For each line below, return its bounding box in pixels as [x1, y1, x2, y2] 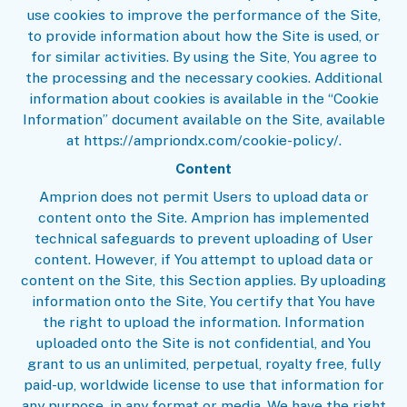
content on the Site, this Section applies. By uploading [21, 272, 386, 290]
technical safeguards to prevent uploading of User [34, 230, 373, 248]
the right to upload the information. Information [43, 313, 364, 332]
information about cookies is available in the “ [28, 90, 333, 108]
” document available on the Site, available [102, 111, 385, 129]
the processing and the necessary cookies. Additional [25, 69, 382, 87]
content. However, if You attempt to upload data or [34, 251, 373, 269]
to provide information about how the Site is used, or [27, 27, 380, 45]
